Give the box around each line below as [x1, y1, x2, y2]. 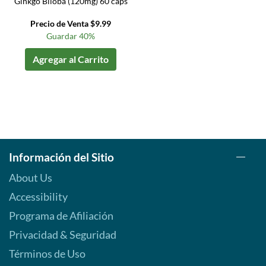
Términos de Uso [9, 247, 85, 261]
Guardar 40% [46, 31, 96, 42]
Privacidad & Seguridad [9, 228, 116, 242]
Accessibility [9, 190, 68, 204]
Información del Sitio [9, 150, 114, 164]
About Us [9, 171, 52, 185]
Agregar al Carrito [33, 53, 109, 65]
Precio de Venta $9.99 [30, 18, 112, 29]
